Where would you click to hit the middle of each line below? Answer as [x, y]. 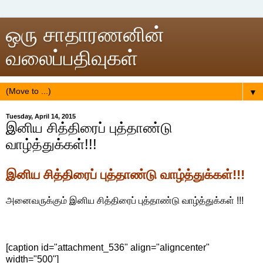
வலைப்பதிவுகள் [72, 58]
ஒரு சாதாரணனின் [85, 35]
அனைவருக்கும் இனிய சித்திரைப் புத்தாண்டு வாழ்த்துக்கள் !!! [125, 200]
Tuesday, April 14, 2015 [41, 116]
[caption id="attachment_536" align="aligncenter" [108, 247]
